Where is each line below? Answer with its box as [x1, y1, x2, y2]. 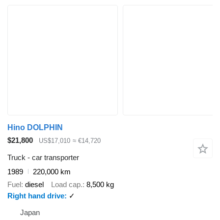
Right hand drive [7, 192, 64, 200]
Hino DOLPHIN [7, 123, 63, 132]
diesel [25, 180, 44, 189]
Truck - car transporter [7, 153, 79, 162]
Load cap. [51, 180, 82, 189]
